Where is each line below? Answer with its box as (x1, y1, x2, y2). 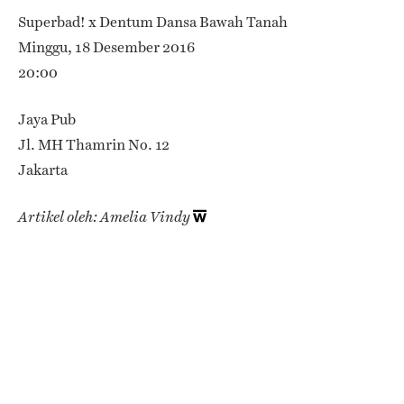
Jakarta (18, 159, 68, 180)
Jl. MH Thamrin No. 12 (18, 133, 170, 155)
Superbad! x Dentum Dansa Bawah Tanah (18, 11, 288, 32)
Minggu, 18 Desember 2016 (18, 36, 195, 58)
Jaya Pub (18, 108, 76, 130)
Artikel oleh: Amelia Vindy (18, 207, 190, 225)
